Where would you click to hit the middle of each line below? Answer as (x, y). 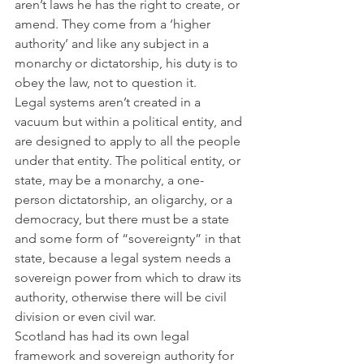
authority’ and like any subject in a (113, 44)
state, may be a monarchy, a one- (109, 180)
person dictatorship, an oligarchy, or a (125, 200)
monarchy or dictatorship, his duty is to (128, 63)
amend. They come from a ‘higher (114, 24)
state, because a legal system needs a (124, 258)
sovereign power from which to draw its (130, 278)
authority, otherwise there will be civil (122, 297)
